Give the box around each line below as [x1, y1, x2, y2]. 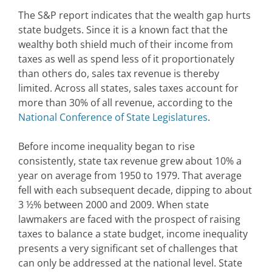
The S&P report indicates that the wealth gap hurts [18, 8, 251, 22]
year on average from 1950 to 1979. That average [18, 169, 242, 183]
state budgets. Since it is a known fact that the [18, 23, 228, 37]
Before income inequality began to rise [18, 140, 195, 154]
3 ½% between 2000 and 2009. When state [18, 198, 209, 212]
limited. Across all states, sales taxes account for [18, 81, 239, 95]
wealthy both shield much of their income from [18, 38, 233, 52]
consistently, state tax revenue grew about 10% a [18, 154, 242, 168]
